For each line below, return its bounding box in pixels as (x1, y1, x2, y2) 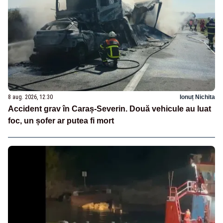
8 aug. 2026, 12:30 (8, 93, 53, 101)
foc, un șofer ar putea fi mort (8, 116, 114, 125)
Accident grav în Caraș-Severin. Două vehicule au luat (8, 104, 211, 113)
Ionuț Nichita (180, 93, 215, 101)
